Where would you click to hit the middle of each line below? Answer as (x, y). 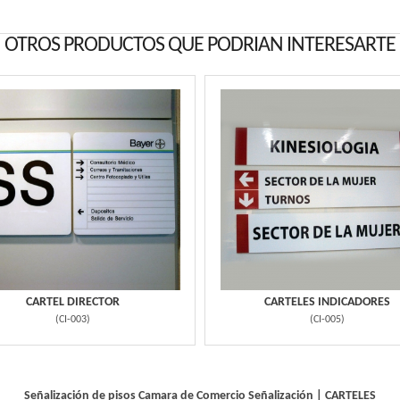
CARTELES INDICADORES (327, 302)
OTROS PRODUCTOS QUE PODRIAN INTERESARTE (200, 46)
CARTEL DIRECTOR (73, 302)
